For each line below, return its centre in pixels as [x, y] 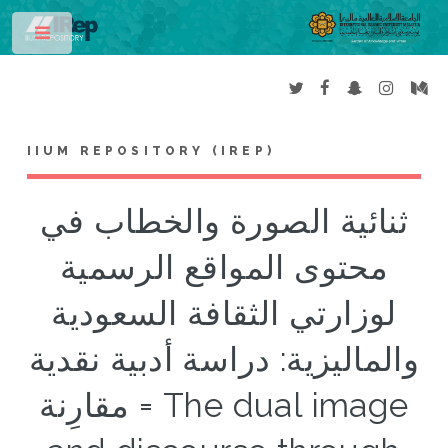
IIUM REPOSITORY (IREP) [151, 151]
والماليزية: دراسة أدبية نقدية [224, 360]
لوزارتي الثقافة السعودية [224, 314]
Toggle [106, 37]
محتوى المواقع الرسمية [224, 268]
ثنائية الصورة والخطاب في [224, 222]
